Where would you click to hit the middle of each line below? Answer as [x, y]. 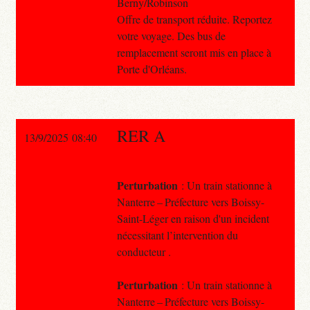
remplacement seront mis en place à [194, 52]
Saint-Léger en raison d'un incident [193, 218]
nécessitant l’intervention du [177, 235]
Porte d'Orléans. [152, 69]
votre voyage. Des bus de [171, 35]
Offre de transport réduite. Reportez [194, 19]
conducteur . [144, 251]
